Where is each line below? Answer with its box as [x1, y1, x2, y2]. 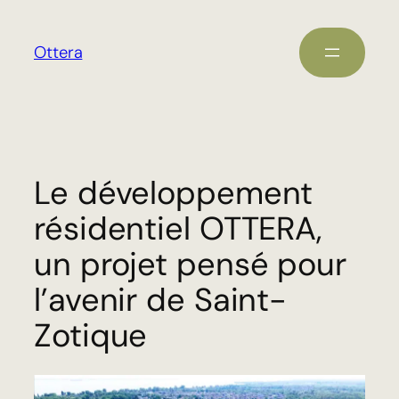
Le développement [34, 171, 313, 214]
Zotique [34, 313, 148, 356]
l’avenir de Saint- [34, 278, 288, 321]
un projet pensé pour [34, 242, 346, 285]
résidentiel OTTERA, [34, 207, 323, 249]
